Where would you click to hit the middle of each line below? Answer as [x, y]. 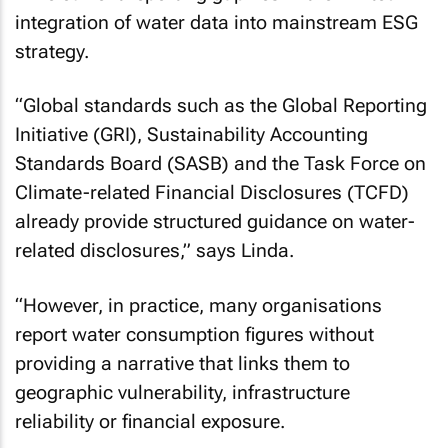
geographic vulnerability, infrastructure [182, 392]
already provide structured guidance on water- [215, 221]
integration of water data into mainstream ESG [216, 22]
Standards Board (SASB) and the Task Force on [220, 163]
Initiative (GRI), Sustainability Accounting [191, 134]
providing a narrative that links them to [182, 363]
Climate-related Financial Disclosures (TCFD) [212, 192]
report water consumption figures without [194, 334]
